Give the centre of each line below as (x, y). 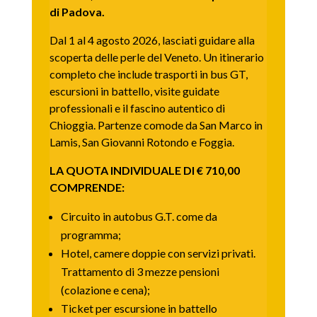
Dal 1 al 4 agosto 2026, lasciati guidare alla (152, 40)
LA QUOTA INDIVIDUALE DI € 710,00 (144, 170)
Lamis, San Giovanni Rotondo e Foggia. (142, 142)
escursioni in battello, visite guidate (134, 91)
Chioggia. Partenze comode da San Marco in (156, 125)
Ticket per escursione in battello (139, 308)
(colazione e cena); (105, 289)
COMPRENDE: (87, 187)
